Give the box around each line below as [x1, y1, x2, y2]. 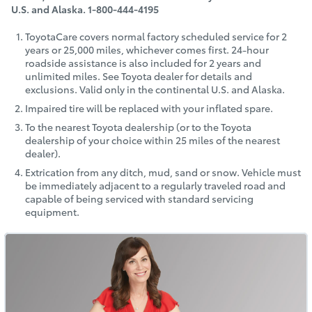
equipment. [25, 205, 79, 219]
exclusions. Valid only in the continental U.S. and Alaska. [25, 82, 285, 96]
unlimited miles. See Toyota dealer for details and [25, 69, 252, 83]
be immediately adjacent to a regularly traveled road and [25, 178, 286, 192]
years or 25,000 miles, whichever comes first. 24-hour [25, 42, 269, 56]
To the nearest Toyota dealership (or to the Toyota [25, 120, 251, 134]
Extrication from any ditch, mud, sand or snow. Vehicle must [25, 165, 301, 179]
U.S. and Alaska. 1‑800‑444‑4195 [11, 2, 159, 16]
